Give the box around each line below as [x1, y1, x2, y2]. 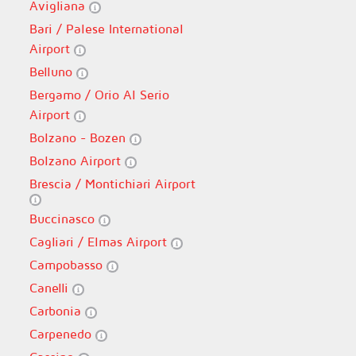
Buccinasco [29, 211, 99, 226]
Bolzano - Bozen [29, 130, 130, 145]
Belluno [29, 64, 76, 79]
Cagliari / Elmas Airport [29, 234, 171, 249]
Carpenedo [29, 327, 95, 341]
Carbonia [29, 304, 85, 318]
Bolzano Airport [29, 153, 125, 168]
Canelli [29, 281, 72, 295]
